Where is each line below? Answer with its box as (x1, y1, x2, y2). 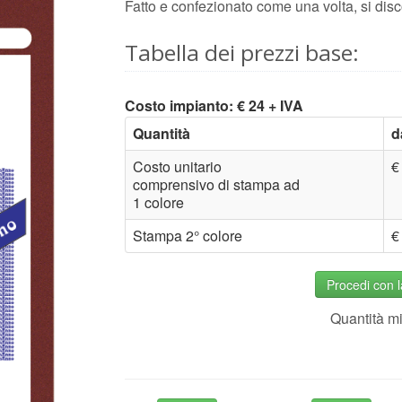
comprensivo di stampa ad (133, 174, 300, 195)
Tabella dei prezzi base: (125, 38, 359, 67)
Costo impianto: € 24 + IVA (125, 95, 303, 116)
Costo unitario (133, 156, 222, 177)
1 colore (133, 192, 184, 213)
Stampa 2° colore (133, 225, 242, 246)
